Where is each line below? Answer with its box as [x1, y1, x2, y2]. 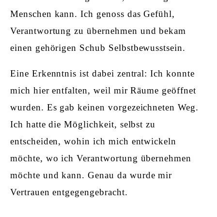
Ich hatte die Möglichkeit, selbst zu [10, 119, 156, 129]
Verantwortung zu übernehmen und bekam [10, 25, 186, 36]
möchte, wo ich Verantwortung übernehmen [10, 153, 192, 163]
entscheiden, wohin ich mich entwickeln [10, 136, 177, 146]
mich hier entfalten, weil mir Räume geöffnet [10, 85, 196, 95]
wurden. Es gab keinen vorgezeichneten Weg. [10, 102, 199, 112]
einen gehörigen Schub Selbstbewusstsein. [10, 42, 186, 53]
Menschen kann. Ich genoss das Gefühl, [10, 8, 175, 19]
